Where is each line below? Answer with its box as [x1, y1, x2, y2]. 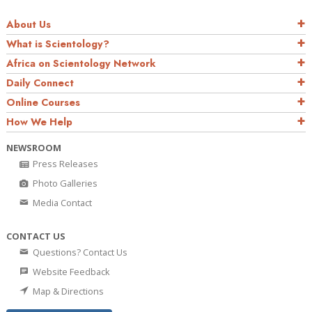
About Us [6, 17, 51, 32]
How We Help [6, 115, 72, 130]
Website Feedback [31, 265, 110, 279]
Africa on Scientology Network [6, 56, 156, 71]
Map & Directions [31, 285, 104, 298]
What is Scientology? [6, 37, 109, 52]
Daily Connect [6, 76, 74, 91]
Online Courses [6, 95, 80, 110]
